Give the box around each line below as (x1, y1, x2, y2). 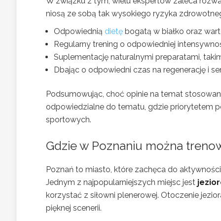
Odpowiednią (54, 27, 105, 36)
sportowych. (46, 115, 91, 124)
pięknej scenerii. (46, 203, 102, 213)
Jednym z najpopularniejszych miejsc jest (46, 178, 197, 187)
